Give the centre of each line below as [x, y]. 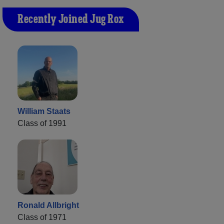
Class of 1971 [42, 217]
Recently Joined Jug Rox [71, 19]
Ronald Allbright [48, 205]
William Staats [44, 111]
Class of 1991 [42, 123]
